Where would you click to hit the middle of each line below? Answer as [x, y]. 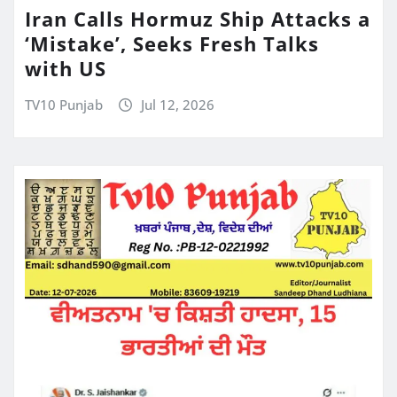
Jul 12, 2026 [177, 104]
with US [66, 68]
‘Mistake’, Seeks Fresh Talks [172, 43]
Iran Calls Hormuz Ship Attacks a [198, 18]
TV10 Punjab [64, 104]
